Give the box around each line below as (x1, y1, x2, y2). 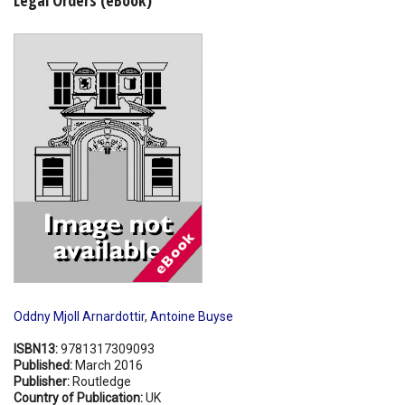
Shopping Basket (24, 24, 121, 38)
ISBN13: (14, 341, 61, 356)
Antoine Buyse (150, 308, 233, 324)
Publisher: (14, 373, 72, 389)
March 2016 (75, 357, 143, 372)
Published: (14, 357, 75, 372)
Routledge (72, 373, 131, 389)
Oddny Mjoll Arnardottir (14, 308, 145, 324)
